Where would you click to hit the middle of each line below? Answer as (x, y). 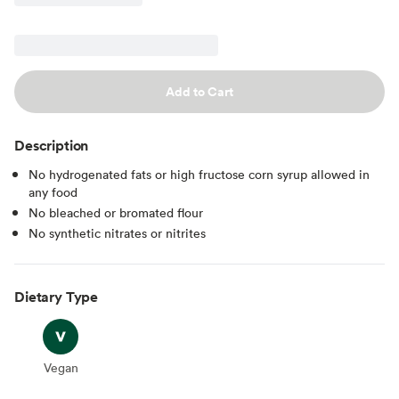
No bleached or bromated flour (116, 212)
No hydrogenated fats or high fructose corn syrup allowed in (199, 174)
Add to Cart (199, 91)
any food (53, 191)
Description (52, 145)
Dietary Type (57, 296)
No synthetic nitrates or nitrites (117, 232)
